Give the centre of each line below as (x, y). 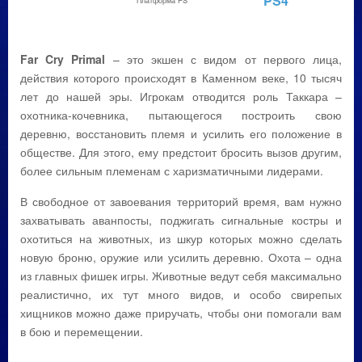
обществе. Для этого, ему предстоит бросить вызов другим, (181, 152)
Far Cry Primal (63, 59)
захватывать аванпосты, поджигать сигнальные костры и (181, 220)
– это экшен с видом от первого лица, (224, 59)
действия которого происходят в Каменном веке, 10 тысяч (181, 78)
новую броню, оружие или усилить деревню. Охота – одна (181, 257)
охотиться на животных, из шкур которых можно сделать (181, 238)
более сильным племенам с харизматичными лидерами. (172, 170)
